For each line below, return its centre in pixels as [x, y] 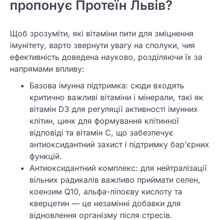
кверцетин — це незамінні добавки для [105, 203]
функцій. [46, 156]
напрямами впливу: [47, 69]
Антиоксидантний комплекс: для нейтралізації [118, 168]
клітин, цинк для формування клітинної [104, 121]
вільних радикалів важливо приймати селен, [115, 179]
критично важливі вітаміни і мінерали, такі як [116, 97]
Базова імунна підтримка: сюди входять [107, 85]
